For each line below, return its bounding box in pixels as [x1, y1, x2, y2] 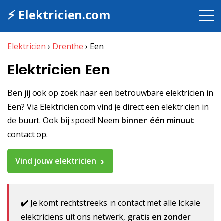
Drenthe [52, 41, 83, 52]
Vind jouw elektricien [15, 155, 96, 166]
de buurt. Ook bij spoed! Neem [7, 114, 121, 126]
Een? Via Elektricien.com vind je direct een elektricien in [7, 101, 209, 112]
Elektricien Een [7, 60, 110, 79]
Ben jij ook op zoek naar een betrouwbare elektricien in [7, 87, 213, 98]
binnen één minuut [121, 114, 194, 126]
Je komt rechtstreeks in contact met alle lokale [28, 197, 201, 209]
